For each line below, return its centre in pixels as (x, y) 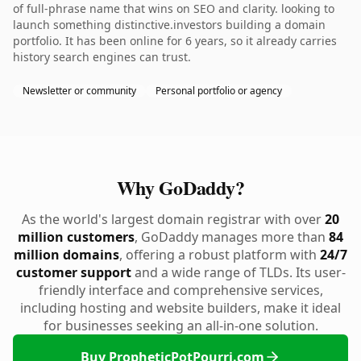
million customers (76, 237)
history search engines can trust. (102, 57)
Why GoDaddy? (180, 187)
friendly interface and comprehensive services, (180, 290)
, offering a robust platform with (220, 255)
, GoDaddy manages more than (232, 237)
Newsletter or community (79, 91)
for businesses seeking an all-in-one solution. (180, 326)
